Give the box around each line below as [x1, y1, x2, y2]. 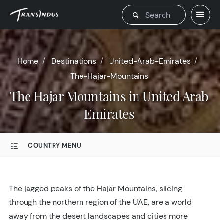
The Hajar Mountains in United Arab [9, 87, 17, 105]
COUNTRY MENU [28, 141, 81, 150]
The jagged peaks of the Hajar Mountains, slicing [9, 183, 182, 193]
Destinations [51, 56, 96, 66]
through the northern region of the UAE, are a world [9, 197, 192, 207]
